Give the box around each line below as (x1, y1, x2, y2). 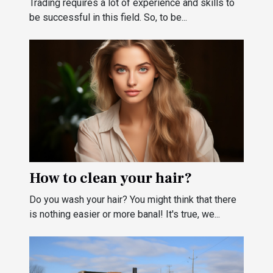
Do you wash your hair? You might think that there (29, 194, 236, 205)
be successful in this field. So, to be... (29, 12, 187, 24)
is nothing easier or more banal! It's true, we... (29, 208, 220, 220)
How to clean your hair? (29, 169, 192, 188)
